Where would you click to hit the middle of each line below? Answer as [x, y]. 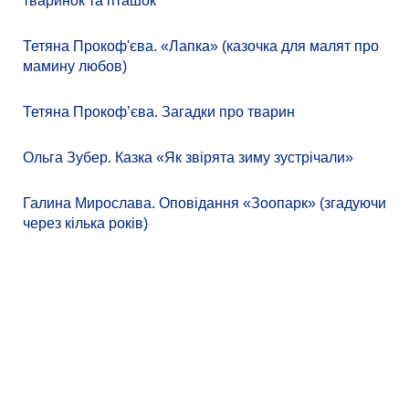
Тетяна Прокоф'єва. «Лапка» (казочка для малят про [201, 47]
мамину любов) [75, 67]
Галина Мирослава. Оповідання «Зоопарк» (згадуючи [204, 204]
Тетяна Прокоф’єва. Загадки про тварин [159, 112]
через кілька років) [85, 224]
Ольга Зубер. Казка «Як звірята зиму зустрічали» [188, 158]
